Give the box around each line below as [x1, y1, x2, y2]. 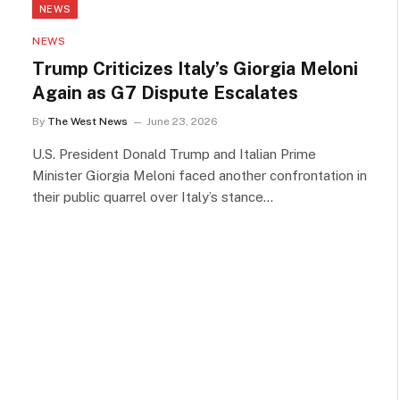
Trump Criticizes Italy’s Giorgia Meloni [32, 57, 358, 79]
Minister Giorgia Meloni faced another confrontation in [32, 167, 367, 183]
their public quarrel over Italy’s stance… [32, 188, 273, 204]
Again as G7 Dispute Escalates [32, 81, 298, 104]
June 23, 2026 [146, 114, 218, 128]
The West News [47, 114, 128, 128]
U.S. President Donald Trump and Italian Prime [32, 146, 316, 162]
